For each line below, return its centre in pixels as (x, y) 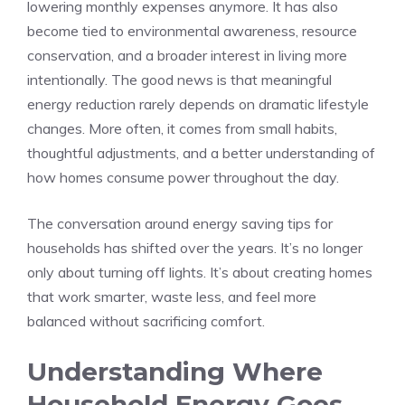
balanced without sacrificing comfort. (146, 321)
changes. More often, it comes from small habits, (182, 128)
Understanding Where (175, 372)
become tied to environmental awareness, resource (192, 31)
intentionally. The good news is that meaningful (179, 80)
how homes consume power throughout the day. (183, 177)
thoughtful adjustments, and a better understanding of (201, 153)
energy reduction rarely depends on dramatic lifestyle (198, 104)
